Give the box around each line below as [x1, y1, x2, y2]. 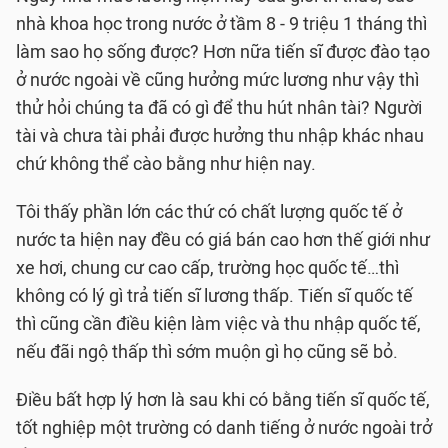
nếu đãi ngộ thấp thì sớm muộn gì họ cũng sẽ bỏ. [16, 341, 398, 363]
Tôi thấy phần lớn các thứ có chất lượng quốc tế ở [16, 201, 402, 223]
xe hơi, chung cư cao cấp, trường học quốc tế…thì [16, 257, 399, 279]
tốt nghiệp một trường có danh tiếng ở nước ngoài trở [16, 417, 432, 439]
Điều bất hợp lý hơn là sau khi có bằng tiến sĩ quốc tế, [16, 389, 430, 411]
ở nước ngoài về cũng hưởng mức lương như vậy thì [16, 69, 419, 91]
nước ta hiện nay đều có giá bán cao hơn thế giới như [16, 229, 430, 251]
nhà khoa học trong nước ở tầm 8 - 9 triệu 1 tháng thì [16, 13, 427, 35]
